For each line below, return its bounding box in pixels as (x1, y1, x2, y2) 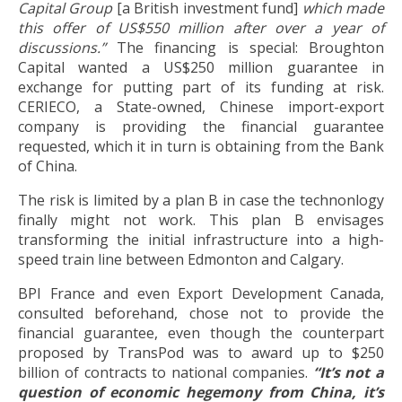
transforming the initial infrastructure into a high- (18, 229, 384, 249)
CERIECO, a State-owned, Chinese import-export (18, 96, 384, 117)
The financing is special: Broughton (117, 37, 385, 57)
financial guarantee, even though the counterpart (18, 322, 384, 343)
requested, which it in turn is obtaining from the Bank (18, 135, 384, 156)
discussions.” (18, 37, 118, 57)
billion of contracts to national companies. (18, 362, 313, 382)
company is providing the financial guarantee (18, 116, 384, 136)
